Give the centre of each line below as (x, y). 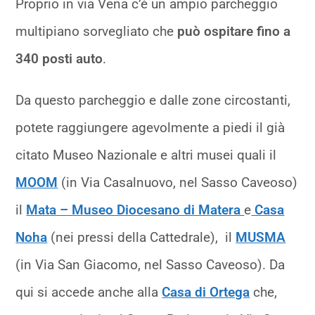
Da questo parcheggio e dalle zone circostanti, (153, 101)
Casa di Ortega (206, 292)
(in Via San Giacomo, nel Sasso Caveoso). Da (150, 265)
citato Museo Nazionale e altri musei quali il (146, 155)
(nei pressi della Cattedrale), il (142, 238)
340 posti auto (59, 59)
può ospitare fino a (234, 32)
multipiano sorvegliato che (97, 32)
